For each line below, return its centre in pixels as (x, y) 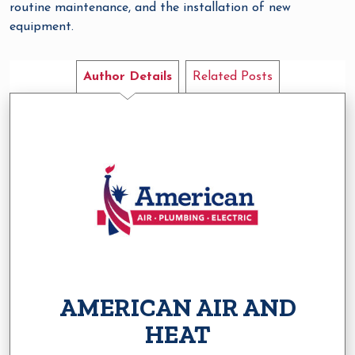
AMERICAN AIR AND (177, 307)
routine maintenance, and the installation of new (150, 8)
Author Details (127, 77)
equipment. (42, 27)
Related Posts (232, 77)
